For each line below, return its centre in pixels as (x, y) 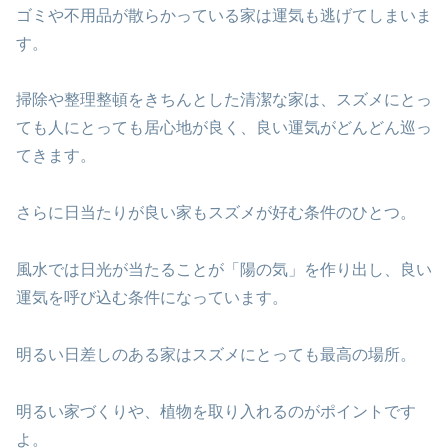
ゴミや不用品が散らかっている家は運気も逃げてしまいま (224, 15)
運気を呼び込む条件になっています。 (152, 298)
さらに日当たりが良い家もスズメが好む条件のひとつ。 (216, 213)
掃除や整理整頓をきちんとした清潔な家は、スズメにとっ (224, 100)
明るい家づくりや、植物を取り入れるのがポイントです (216, 411)
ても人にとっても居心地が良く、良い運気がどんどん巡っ (224, 128)
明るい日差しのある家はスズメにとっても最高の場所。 (216, 354)
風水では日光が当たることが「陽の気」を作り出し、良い (224, 270)
